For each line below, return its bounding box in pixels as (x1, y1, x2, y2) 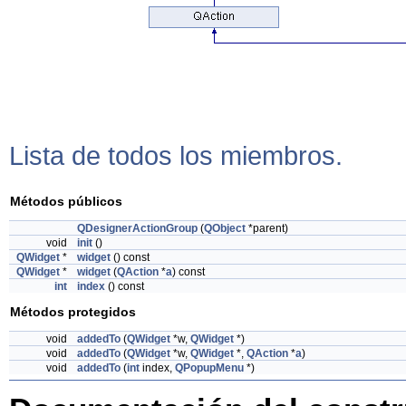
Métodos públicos (10, 193, 122, 208)
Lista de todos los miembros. (9, 140, 343, 170)
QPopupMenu (175, 362, 244, 374)
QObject (204, 222, 246, 235)
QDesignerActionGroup (77, 222, 198, 235)
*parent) (246, 222, 288, 235)
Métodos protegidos (10, 304, 136, 319)
